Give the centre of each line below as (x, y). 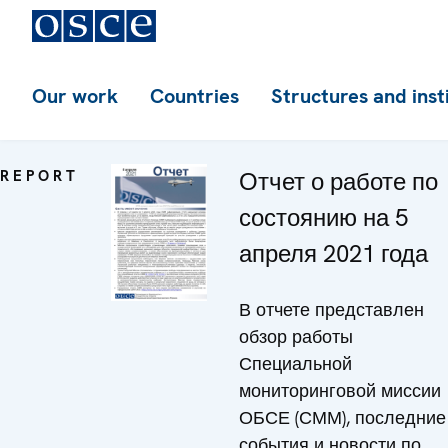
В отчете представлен (331, 309)
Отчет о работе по (338, 181)
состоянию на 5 (323, 217)
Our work (75, 96)
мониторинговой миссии (340, 390)
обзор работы (296, 336)
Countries (194, 96)
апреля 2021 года (333, 253)
